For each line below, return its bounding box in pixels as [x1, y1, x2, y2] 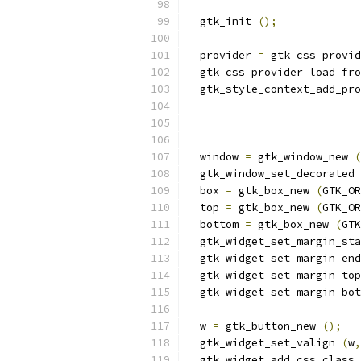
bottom [187, 218, 245, 231]
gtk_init [187, 15, 258, 28]
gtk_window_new [251, 150, 355, 164]
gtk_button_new [219, 319, 322, 333]
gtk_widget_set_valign [187, 336, 342, 350]
